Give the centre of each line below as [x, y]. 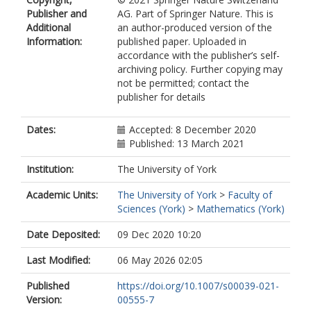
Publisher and [57, 14]
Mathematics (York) [241, 209]
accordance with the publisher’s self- [199, 55]
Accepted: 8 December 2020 [193, 129]
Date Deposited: [63, 234]
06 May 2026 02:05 [160, 260]
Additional [49, 27]
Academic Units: [62, 195]
